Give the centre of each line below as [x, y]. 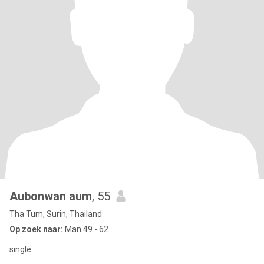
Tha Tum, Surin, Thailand [56, 214]
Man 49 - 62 [86, 229]
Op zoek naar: [36, 229]
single [20, 249]
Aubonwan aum [51, 196]
